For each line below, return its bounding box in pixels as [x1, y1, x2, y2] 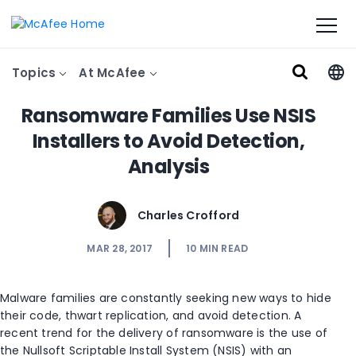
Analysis [127, 153, 210, 180]
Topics [12, 64, 60, 81]
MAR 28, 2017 [87, 242, 153, 255]
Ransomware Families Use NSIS [21, 103, 316, 129]
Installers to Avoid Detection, [32, 128, 305, 154]
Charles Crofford [137, 207, 240, 223]
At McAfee [79, 64, 149, 81]
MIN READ [199, 242, 249, 255]
